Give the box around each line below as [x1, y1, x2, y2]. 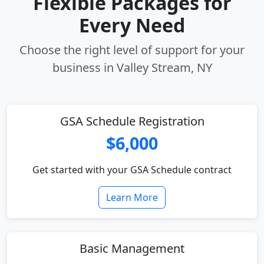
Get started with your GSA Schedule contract [32, 163, 232, 176]
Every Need [79, 12, 185, 38]
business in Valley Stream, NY [52, 60, 212, 75]
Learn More [106, 191, 158, 204]
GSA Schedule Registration [60, 113, 204, 129]
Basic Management [80, 240, 184, 256]
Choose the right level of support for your [19, 42, 245, 58]
